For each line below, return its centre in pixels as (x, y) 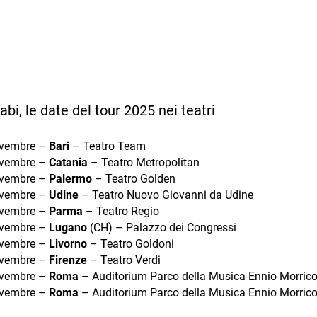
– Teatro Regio (121, 211)
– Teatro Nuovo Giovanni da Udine (166, 195)
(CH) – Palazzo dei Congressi (161, 227)
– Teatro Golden (133, 178)
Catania (68, 162)
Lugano (68, 227)
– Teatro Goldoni (130, 243)
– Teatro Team (107, 146)
